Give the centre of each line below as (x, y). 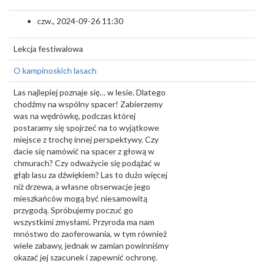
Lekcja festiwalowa (48, 49)
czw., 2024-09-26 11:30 (80, 21)
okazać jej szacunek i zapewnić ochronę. (85, 257)
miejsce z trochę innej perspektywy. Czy (86, 139)
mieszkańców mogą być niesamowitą (80, 198)
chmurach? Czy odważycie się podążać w (87, 163)
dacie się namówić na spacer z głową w (84, 151)
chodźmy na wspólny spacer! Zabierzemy (88, 104)
